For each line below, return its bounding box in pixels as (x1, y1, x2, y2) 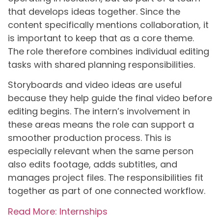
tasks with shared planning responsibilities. (8, 58, 195, 71)
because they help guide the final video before (8, 92, 212, 105)
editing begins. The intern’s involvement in (8, 105, 190, 118)
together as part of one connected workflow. (8, 185, 205, 197)
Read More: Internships (8, 205, 108, 218)
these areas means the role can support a (8, 118, 194, 131)
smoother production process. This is (8, 132, 171, 144)
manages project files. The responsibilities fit (8, 171, 203, 184)
